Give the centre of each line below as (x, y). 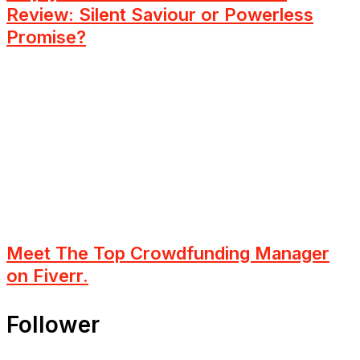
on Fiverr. (47, 276)
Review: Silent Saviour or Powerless (160, 14)
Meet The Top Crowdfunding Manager (168, 254)
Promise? (46, 37)
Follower (53, 325)
